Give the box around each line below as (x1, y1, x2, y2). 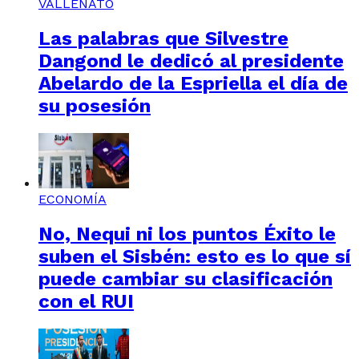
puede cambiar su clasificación (38, 267, 333, 290)
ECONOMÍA (38, 191, 107, 207)
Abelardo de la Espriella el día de (38, 72, 348, 95)
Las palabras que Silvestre (38, 27, 288, 50)
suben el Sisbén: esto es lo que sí (38, 244, 351, 268)
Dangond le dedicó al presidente (38, 50, 344, 73)
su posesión (38, 95, 151, 118)
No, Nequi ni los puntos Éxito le (38, 222, 336, 245)
